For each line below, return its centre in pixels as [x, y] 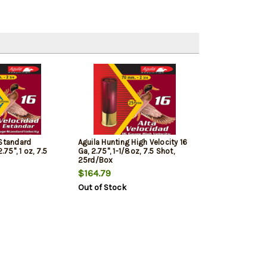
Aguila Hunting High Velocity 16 [133, 142]
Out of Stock [102, 188]
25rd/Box [95, 160]
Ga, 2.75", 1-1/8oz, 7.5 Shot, [126, 151]
